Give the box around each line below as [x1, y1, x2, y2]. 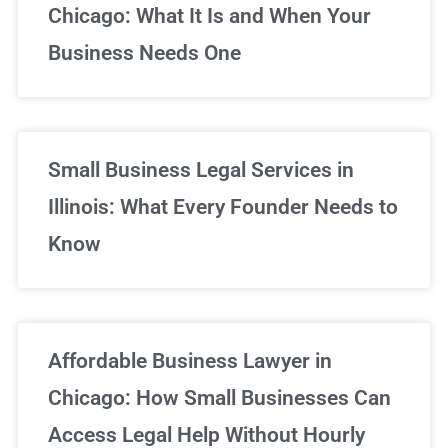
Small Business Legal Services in [48, 157, 354, 182]
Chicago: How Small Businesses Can [48, 385, 391, 410]
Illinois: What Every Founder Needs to [48, 194, 398, 219]
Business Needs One [48, 40, 241, 65]
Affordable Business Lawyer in [48, 348, 332, 373]
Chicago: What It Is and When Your [48, 3, 371, 28]
